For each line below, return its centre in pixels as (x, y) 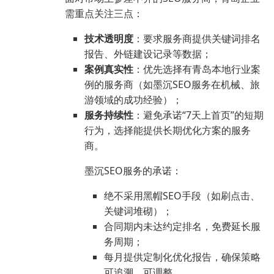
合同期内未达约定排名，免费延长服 (182, 227)
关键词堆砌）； (138, 211)
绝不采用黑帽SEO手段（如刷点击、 (182, 196)
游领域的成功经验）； (133, 100)
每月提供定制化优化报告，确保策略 (182, 257)
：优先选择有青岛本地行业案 (197, 69)
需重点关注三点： (104, 14)
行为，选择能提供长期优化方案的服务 (168, 131)
